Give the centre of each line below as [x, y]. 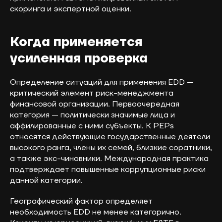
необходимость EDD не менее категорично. [96, 212]
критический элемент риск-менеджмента [92, 93]
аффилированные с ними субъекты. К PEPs [92, 126]
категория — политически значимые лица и [92, 115]
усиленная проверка [79, 59]
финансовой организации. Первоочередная [95, 104]
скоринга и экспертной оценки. [71, 9]
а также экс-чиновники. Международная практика [109, 159]
